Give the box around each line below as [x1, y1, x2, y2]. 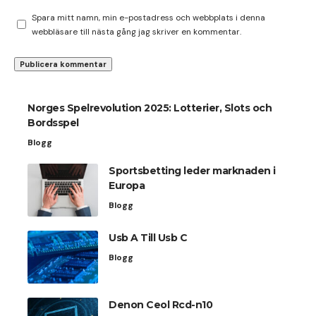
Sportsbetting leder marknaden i [109, 164, 276, 177]
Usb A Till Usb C [109, 231, 187, 244]
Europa [109, 178, 145, 192]
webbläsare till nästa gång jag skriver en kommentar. [32, 25, 241, 37]
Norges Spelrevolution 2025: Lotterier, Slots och [28, 101, 272, 114]
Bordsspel [28, 116, 79, 129]
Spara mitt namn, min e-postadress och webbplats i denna [32, 11, 265, 23]
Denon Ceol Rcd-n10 [109, 298, 212, 311]
